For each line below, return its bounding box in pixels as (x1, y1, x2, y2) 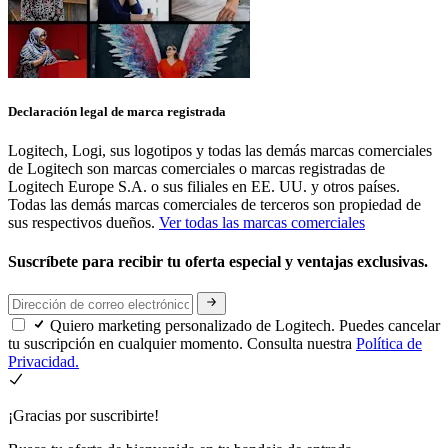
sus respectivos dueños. (8, 213, 159, 231)
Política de (356, 334, 422, 352)
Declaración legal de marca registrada (8, 103, 226, 119)
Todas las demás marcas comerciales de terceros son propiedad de (8, 195, 421, 213)
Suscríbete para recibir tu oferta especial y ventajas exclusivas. (8, 253, 432, 271)
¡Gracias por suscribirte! (8, 406, 159, 424)
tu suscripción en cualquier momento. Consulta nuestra (8, 334, 356, 352)
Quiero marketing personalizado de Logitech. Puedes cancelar (50, 316, 440, 334)
